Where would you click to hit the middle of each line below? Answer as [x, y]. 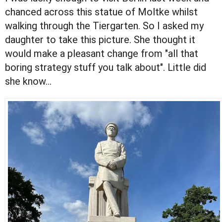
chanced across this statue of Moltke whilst [101, 12]
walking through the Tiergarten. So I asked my [104, 26]
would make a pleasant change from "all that [102, 54]
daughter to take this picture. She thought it [100, 40]
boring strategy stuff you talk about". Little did [106, 68]
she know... [28, 82]
